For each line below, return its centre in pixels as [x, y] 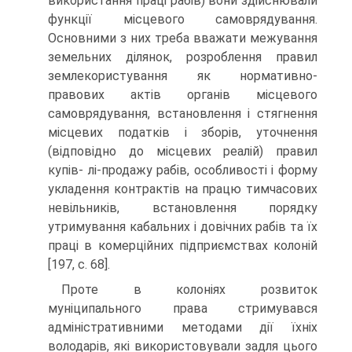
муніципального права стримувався [183, 308]
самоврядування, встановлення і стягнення [183, 114]
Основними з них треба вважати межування [183, 38]
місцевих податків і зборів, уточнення [183, 132]
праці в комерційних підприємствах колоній [183, 246]
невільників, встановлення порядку [183, 208]
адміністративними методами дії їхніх [183, 327]
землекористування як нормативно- [183, 76]
